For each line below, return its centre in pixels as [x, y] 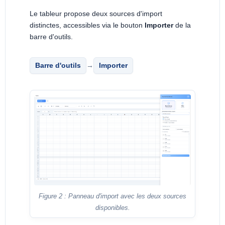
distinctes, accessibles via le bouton [87, 25]
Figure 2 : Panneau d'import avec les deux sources [113, 196]
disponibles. [113, 208]
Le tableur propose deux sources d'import [96, 14]
